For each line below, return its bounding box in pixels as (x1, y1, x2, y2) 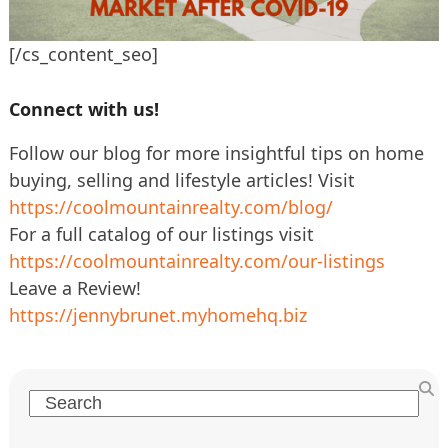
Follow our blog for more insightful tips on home (8, 141, 424, 166)
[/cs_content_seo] (8, 42, 158, 67)
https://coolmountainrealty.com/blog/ (8, 195, 333, 220)
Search (27, 389, 85, 414)
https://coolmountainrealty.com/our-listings (8, 249, 385, 274)
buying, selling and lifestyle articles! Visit (8, 168, 355, 193)
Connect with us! (8, 97, 159, 122)
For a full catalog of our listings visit (8, 222, 314, 247)
